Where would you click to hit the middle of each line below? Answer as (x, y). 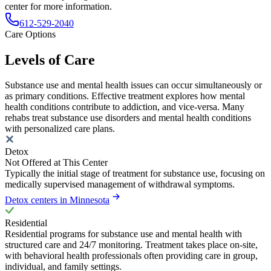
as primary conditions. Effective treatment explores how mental (125, 96)
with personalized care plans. (60, 129)
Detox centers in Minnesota (57, 200)
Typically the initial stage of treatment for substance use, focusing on (135, 174)
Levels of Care (50, 60)
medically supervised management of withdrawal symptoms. (120, 184)
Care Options (30, 34)
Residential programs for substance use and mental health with (123, 234)
